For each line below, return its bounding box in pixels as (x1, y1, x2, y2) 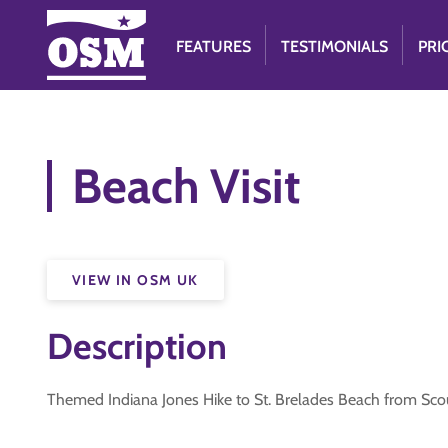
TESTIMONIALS (281, 37, 389, 56)
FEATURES (176, 37, 252, 56)
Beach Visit (72, 157, 301, 215)
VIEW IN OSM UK (72, 271, 199, 289)
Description (47, 324, 227, 368)
